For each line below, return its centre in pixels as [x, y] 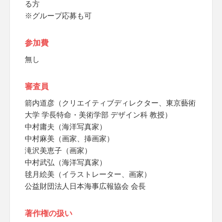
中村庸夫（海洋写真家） [66, 127]
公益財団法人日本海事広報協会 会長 [85, 186]
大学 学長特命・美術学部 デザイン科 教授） [98, 115]
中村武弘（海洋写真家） [66, 162]
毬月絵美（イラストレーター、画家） [88, 174]
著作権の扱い [49, 213]
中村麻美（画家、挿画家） [69, 139]
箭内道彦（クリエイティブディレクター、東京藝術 [110, 103]
